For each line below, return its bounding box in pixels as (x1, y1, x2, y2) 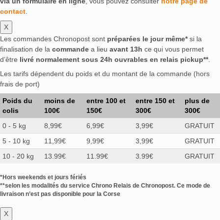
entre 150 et (136, 96, 175, 105)
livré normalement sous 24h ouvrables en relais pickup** (20, 55, 208, 63)
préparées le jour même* (107, 34, 188, 43)
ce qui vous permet (142, 45, 204, 53)
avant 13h (110, 45, 142, 53)
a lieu (89, 45, 110, 53)
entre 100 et (86, 96, 126, 105)
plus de (185, 96, 210, 105)
